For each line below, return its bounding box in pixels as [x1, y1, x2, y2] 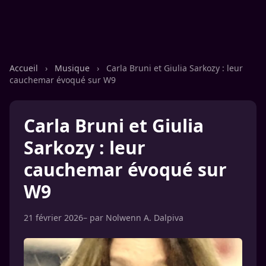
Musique [55, 62, 92, 74]
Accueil [9, 62, 40, 74]
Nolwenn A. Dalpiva [106, 212, 183, 223]
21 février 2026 [24, 212, 83, 223]
